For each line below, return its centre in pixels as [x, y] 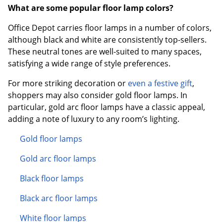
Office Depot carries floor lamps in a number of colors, [110, 28]
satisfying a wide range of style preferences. [89, 63]
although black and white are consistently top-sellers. [107, 39]
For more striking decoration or [68, 83]
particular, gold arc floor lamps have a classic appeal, [107, 107]
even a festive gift [160, 83]
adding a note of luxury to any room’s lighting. [94, 119]
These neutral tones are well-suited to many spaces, [105, 51]
